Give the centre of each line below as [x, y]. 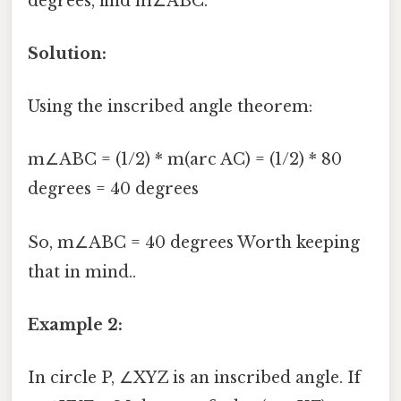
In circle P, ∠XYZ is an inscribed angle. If [194, 378]
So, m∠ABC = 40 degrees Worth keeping [194, 242]
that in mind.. [82, 272]
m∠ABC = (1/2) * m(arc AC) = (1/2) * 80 [185, 160]
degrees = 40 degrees [113, 189]
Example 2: [75, 324]
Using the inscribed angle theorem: [170, 107]
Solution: [67, 53]
